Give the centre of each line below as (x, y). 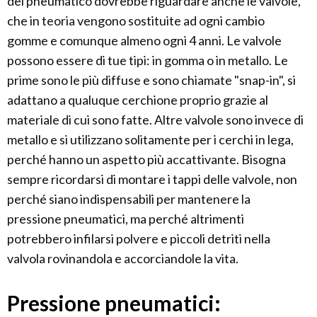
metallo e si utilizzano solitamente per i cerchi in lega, (150, 139)
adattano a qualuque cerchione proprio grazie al (138, 99)
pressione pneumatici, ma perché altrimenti (126, 218)
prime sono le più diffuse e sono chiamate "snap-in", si (151, 80)
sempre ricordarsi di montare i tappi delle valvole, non (152, 179)
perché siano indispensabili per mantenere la (129, 198)
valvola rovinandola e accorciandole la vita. (123, 258)
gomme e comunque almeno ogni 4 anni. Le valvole (144, 40)
